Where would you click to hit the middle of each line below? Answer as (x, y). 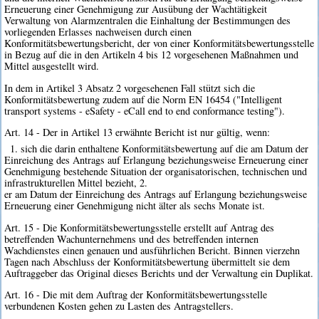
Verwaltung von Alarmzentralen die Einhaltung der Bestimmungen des (148, 21)
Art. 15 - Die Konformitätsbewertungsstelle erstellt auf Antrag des (140, 227)
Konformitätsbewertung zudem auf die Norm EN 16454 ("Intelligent (143, 99)
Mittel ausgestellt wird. (52, 66)
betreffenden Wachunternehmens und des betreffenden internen (132, 239)
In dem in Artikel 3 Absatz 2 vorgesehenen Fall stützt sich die (130, 88)
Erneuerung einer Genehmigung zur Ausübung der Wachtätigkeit (136, 9)
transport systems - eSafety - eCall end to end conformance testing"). (145, 110)
